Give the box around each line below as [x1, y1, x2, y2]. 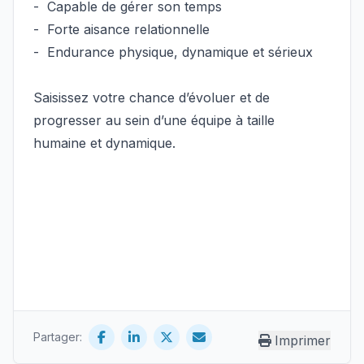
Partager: [33, 330, 82, 344]
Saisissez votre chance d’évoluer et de [33, 89, 270, 106]
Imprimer [275, 332, 331, 349]
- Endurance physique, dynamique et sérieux [33, 44, 313, 60]
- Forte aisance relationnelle [33, 21, 210, 37]
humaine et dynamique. [33, 135, 175, 151]
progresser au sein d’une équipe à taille [33, 112, 275, 128]
